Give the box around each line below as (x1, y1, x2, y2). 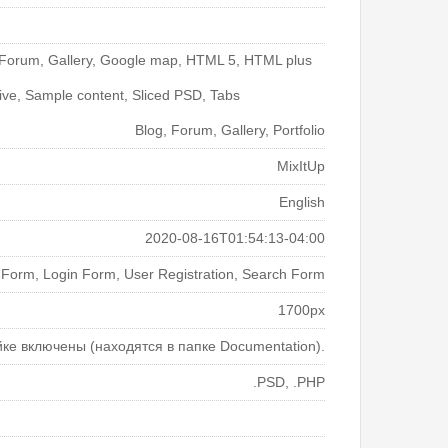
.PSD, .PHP (253, 374, 325, 391)
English (279, 194, 325, 211)
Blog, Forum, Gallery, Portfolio (135, 122, 325, 139)
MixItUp (277, 158, 325, 175)
